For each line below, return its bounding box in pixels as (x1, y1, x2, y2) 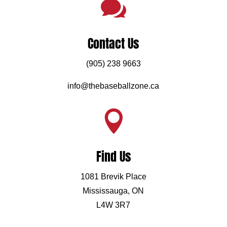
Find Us (96, 147, 131, 166)
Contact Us (88, 34, 139, 53)
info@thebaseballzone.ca (67, 81, 160, 90)
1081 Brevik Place (80, 172, 146, 181)
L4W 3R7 (96, 200, 131, 209)
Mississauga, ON (83, 186, 144, 195)
